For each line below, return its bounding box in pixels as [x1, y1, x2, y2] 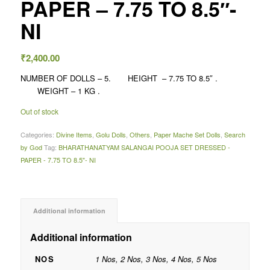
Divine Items [55, 130, 92, 140]
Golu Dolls [95, 130, 126, 140]
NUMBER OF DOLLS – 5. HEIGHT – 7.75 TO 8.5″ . [20, 72, 249, 84]
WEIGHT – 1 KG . [20, 85, 100, 97]
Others [129, 130, 150, 140]
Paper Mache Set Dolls [153, 130, 221, 140]
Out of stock [20, 106, 58, 117]
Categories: [20, 130, 56, 140]
